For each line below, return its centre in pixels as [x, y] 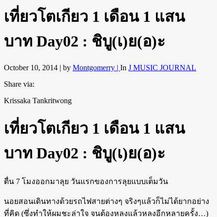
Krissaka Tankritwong [38, 101]
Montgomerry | [96, 68]
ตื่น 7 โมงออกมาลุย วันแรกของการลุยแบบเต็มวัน [86, 182]
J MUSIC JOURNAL [162, 68]
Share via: [19, 84]
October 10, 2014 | [32, 68]
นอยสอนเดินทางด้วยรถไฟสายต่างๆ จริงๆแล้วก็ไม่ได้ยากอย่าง [107, 201]
